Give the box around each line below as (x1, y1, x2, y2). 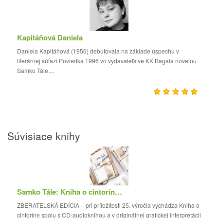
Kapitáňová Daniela (17, 32, 83, 43)
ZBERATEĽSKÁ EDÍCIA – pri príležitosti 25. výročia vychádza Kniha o (17, 201, 200, 209)
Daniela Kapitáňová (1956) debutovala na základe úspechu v (17, 47, 179, 55)
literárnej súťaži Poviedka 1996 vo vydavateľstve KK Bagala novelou (17, 56, 197, 65)
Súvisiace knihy (7, 128, 80, 143)
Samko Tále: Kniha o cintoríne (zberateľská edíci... (115, 186, 122, 197)
